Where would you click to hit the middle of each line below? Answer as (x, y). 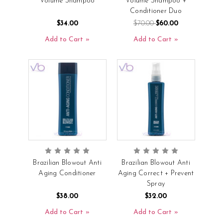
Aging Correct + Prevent (156, 173)
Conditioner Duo (156, 11)
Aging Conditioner (67, 173)
